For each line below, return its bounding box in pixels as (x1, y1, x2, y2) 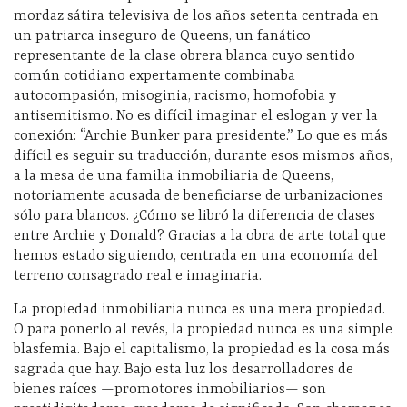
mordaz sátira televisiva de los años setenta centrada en (14, 8, 379, 25)
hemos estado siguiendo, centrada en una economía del (14, 248, 378, 264)
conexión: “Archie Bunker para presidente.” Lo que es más (14, 128, 388, 144)
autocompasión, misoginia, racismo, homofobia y (14, 88, 336, 104)
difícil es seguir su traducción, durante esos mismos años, (14, 148, 392, 164)
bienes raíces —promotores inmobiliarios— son (14, 382, 326, 398)
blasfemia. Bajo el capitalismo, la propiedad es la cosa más (14, 342, 390, 358)
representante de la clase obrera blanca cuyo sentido (14, 48, 355, 65)
